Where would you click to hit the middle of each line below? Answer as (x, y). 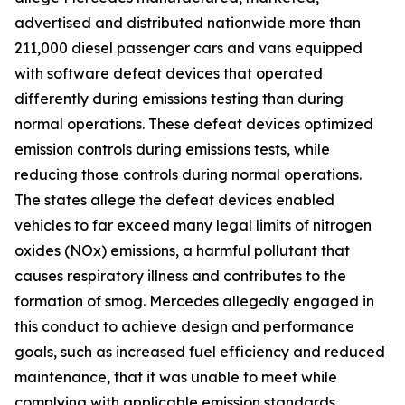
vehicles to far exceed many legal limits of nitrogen (193, 225)
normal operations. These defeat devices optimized (194, 124)
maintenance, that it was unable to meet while (176, 377)
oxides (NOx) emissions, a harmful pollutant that (182, 250)
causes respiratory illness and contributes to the (180, 276)
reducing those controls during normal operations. (188, 174)
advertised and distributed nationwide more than (188, 23)
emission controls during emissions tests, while (172, 149)
